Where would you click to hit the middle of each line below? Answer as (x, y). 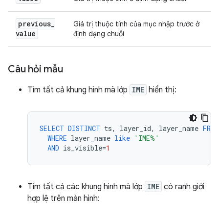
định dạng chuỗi (99, 34)
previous (34, 24)
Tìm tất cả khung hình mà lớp (78, 90)
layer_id (135, 128)
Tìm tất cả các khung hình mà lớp (86, 187)
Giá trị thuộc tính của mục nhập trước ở (136, 24)
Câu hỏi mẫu (35, 69)
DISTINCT (84, 128)
